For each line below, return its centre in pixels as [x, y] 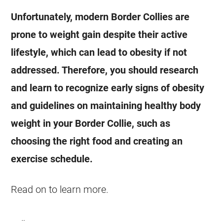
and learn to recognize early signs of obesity [108, 88]
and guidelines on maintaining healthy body [106, 106]
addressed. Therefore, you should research [105, 70]
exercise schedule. [52, 159]
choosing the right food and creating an [97, 141]
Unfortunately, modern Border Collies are [100, 17]
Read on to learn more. [60, 189]
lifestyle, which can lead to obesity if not [99, 52]
